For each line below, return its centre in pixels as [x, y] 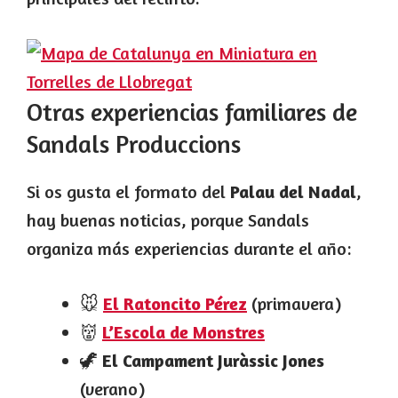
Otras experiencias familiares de [192, 112]
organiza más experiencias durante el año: [189, 249]
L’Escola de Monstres [183, 332]
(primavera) [294, 304]
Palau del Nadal [293, 192]
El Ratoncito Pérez [175, 304]
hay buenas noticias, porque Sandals [168, 220]
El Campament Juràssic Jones [213, 361]
